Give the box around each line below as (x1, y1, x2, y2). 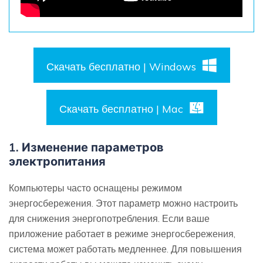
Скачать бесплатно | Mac (59, 102, 183, 116)
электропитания (9, 153, 106, 168)
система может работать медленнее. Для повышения (9, 242, 242, 255)
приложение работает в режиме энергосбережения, (9, 227, 235, 240)
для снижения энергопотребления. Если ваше (9, 212, 210, 224)
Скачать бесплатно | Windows (46, 59, 196, 73)
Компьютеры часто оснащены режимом (9, 181, 182, 194)
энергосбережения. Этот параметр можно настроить (9, 197, 238, 209)
